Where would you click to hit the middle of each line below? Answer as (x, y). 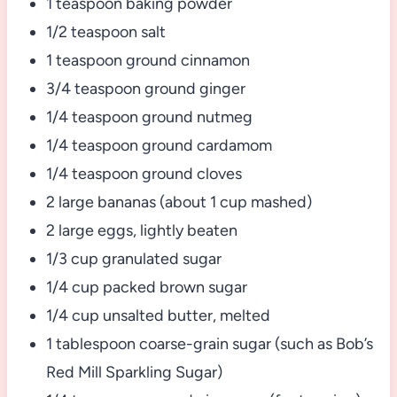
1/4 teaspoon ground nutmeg (149, 117)
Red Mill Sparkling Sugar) (134, 373)
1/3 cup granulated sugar (133, 259)
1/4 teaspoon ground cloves (144, 174)
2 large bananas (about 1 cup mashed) (179, 202)
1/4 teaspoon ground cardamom (159, 146)
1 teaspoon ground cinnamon (148, 61)
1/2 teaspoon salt (105, 32)
